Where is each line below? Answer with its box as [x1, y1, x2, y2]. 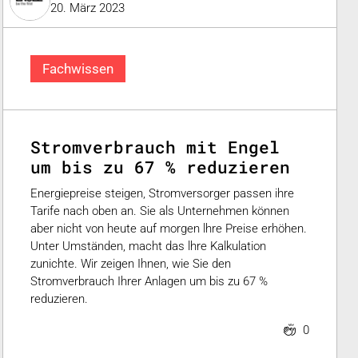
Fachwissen [42, 60, 113, 77]
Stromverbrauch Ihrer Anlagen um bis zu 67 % [30, 273, 268, 288]
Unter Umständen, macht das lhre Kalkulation [30, 238, 266, 253]
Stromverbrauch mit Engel [30, 136, 280, 159]
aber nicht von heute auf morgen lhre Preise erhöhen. [30, 221, 307, 236]
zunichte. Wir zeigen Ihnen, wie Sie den [30, 256, 231, 271]
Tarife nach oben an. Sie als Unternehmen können [30, 203, 289, 218]
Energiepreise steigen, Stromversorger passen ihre [30, 185, 294, 201]
